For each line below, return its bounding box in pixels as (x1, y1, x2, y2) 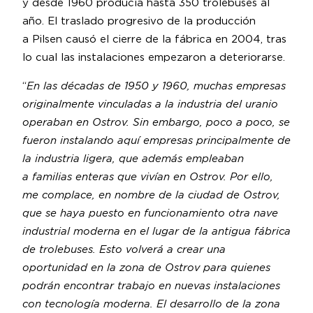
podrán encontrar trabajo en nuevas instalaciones (22, 280, 280, 291)
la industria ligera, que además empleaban (22, 153, 244, 164)
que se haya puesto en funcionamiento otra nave (22, 208, 278, 219)
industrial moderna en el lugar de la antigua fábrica (22, 226, 291, 237)
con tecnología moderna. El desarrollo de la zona (22, 298, 280, 310)
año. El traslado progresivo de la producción (22, 15, 256, 27)
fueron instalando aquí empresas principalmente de (22, 135, 291, 146)
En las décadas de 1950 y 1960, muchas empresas (27, 80, 286, 92)
